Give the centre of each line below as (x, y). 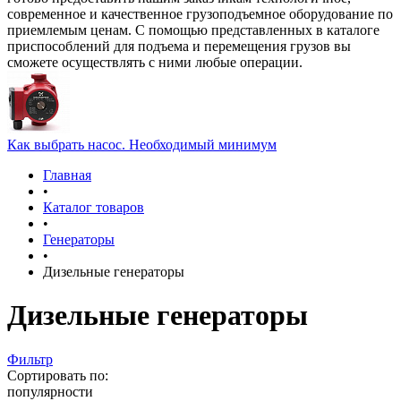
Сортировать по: (58, 375)
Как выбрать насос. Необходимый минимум (142, 145)
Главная (67, 175)
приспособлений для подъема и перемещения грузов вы (179, 46)
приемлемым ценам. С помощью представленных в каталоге (193, 30)
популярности (50, 391)
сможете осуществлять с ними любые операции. (155, 62)
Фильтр (30, 359)
